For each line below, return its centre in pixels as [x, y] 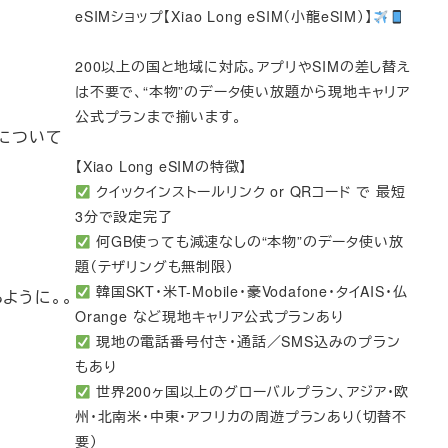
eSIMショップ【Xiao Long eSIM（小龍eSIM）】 [224, 16]
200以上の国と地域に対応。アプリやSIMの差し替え [243, 66]
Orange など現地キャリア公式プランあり [209, 316]
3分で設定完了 [124, 216]
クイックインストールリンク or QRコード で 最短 [248, 191]
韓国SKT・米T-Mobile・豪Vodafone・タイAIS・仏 [249, 291]
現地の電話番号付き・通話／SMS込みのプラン [246, 341]
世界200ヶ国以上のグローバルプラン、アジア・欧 [250, 391]
